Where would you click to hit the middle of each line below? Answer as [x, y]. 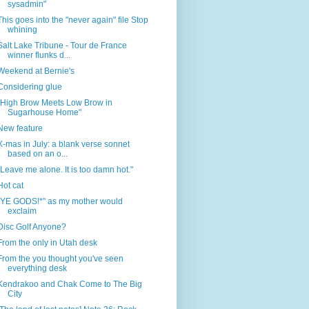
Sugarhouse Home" [44, 113]
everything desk [37, 269]
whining [22, 30]
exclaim [22, 211]
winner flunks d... [39, 56]
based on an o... [37, 154]
